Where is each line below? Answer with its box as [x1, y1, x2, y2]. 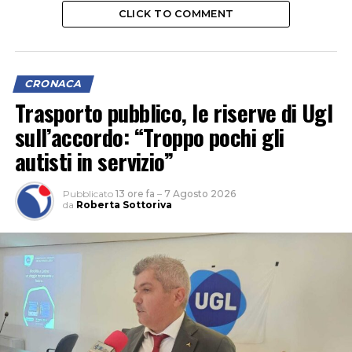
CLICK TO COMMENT [118, 8, 234, 20]
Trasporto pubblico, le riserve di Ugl [14, 96, 333, 130]
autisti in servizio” [14, 145, 174, 178]
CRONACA [23, 78, 83, 90]
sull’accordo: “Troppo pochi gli [14, 120, 284, 154]
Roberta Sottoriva [75, 199, 172, 211]
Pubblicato [62, 188, 113, 200]
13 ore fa [115, 188, 155, 200]
